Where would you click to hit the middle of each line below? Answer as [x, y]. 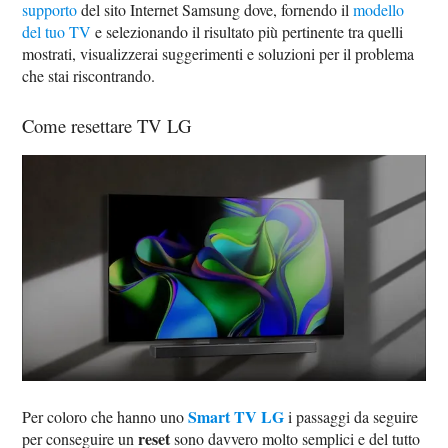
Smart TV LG [236, 417]
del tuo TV [57, 31]
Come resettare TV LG [107, 125]
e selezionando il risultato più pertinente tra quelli [247, 31]
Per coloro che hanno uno [105, 417]
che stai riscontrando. [89, 75]
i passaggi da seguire [351, 417]
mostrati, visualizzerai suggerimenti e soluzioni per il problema [218, 53]
